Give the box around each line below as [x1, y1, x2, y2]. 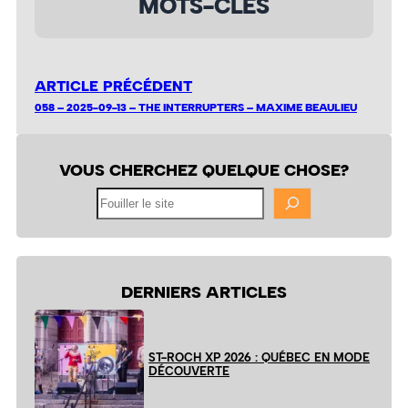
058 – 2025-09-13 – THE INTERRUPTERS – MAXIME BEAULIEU [35, 99, 357, 114]
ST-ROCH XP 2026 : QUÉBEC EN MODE [148, 351, 370, 365]
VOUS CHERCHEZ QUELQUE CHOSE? [59, 159, 349, 179]
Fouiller [95, 188, 134, 202]
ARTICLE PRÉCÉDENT [35, 76, 192, 95]
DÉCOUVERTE [148, 364, 229, 379]
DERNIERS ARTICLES [121, 282, 287, 302]
